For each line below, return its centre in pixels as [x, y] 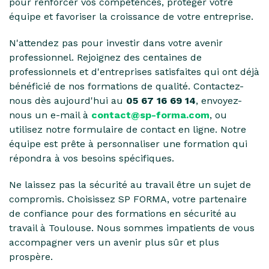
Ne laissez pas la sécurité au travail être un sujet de [130, 184]
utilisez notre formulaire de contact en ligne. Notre [128, 129]
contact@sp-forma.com [150, 115]
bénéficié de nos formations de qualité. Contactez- [126, 86]
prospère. [31, 256]
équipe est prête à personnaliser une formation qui [128, 144]
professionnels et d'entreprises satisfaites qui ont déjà [134, 71]
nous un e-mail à [50, 115]
